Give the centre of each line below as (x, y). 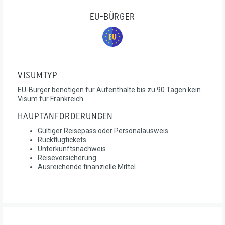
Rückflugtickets (62, 139)
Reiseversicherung (67, 157)
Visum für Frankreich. (51, 99)
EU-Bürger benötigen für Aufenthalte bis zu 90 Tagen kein (109, 90)
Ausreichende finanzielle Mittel (87, 166)
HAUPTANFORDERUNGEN (66, 117)
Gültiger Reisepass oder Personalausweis (103, 130)
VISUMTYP (38, 76)
